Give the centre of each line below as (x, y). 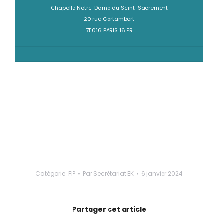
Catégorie (52, 173)
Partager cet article (109, 209)
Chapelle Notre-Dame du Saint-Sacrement (109, 8)
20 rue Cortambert (109, 19)
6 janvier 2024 (162, 173)
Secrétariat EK (114, 173)
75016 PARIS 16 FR (109, 30)
